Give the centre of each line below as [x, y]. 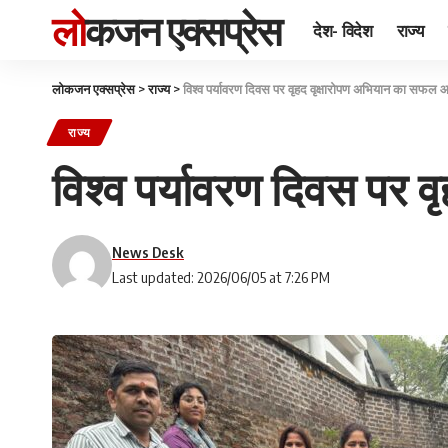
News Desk [148, 252]
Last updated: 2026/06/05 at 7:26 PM [221, 277]
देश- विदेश [343, 29]
